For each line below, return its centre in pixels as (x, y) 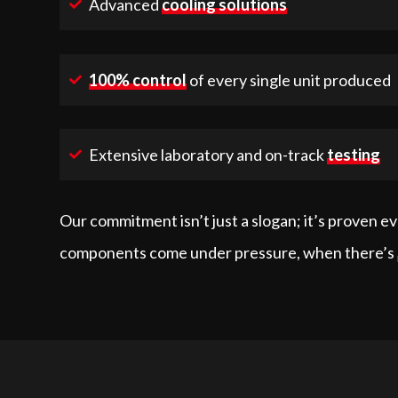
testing (354, 155)
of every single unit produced (289, 80)
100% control (138, 80)
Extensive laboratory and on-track (208, 155)
